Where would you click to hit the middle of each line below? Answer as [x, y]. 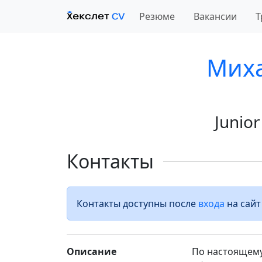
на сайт [243, 204]
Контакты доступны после [137, 204]
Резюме [157, 16]
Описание [92, 251]
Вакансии [215, 16]
